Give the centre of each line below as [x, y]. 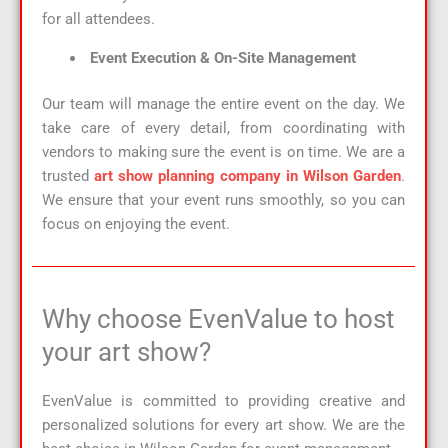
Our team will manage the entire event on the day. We [223, 103]
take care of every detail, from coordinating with [223, 127]
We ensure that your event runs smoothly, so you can [223, 199]
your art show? [126, 352]
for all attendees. [98, 19]
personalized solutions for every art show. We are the [223, 425]
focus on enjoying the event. [136, 223]
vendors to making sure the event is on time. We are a [223, 151]
